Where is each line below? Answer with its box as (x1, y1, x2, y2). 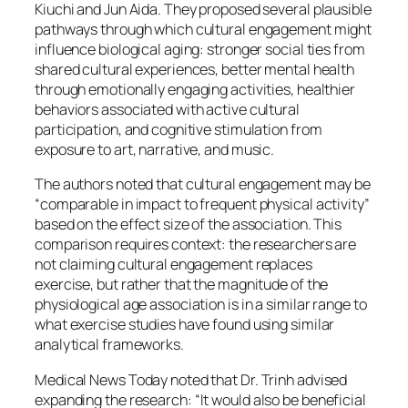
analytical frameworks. (35, 334, 184, 355)
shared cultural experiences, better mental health (35, 59, 355, 80)
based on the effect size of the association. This (35, 214, 342, 235)
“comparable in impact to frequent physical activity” (35, 194, 370, 215)
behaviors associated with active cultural (35, 99, 300, 120)
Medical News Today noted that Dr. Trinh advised (35, 369, 348, 390)
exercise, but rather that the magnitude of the (35, 274, 329, 295)
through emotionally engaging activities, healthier (35, 79, 355, 100)
